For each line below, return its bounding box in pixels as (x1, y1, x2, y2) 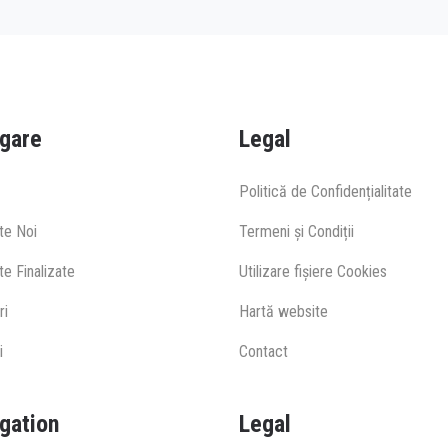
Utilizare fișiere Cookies (239, 261, 387, 281)
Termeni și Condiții (239, 221, 354, 241)
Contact (239, 341, 288, 361)
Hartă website (239, 301, 328, 321)
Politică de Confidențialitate (239, 181, 412, 201)
